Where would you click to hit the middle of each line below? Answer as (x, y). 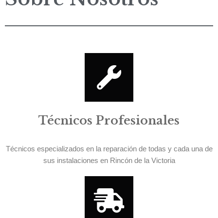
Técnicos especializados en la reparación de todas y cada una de (109, 149)
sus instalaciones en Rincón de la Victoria (109, 161)
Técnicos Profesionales (109, 121)
